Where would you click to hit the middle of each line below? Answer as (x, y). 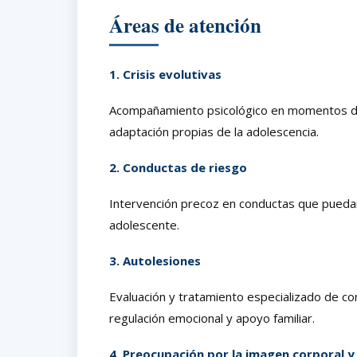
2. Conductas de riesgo (178, 167)
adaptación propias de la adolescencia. (214, 131)
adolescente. (144, 224)
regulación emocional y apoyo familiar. (212, 318)
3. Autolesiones (155, 260)
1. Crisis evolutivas (165, 74)
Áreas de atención (185, 25)
